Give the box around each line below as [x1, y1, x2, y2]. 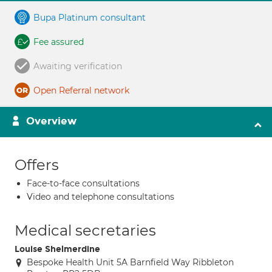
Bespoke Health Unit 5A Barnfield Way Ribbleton [27, 257, 234, 268]
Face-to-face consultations [27, 178, 140, 189]
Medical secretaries [15, 222, 156, 239]
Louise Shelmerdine [15, 244, 100, 254]
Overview [26, 115, 76, 127]
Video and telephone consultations [27, 191, 174, 202]
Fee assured [33, 36, 84, 47]
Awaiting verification [33, 61, 122, 72]
